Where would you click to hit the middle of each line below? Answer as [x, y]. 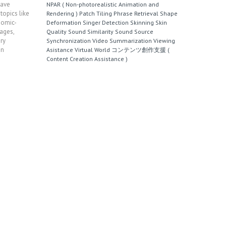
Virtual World [92, 50]
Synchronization [69, 41]
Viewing [164, 41]
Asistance [60, 50]
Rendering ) [62, 13]
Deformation [64, 22]
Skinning [142, 22]
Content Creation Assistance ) [87, 59]
